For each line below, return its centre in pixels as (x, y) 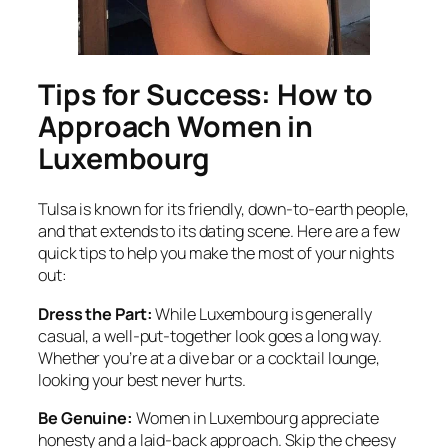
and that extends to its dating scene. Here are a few (219, 231)
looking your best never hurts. (142, 379)
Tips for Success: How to (205, 94)
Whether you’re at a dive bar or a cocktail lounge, (209, 357)
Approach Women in (176, 126)
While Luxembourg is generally (262, 313)
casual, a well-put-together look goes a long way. (210, 335)
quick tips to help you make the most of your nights (216, 253)
